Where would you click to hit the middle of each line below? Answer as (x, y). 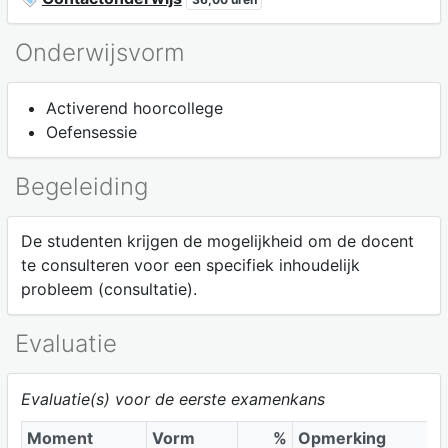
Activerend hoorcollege (134, 107)
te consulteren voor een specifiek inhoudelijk (190, 265)
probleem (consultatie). (108, 289)
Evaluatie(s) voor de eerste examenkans (172, 398)
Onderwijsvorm (100, 52)
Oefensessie (91, 131)
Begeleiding (81, 186)
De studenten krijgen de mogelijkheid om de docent (217, 241)
